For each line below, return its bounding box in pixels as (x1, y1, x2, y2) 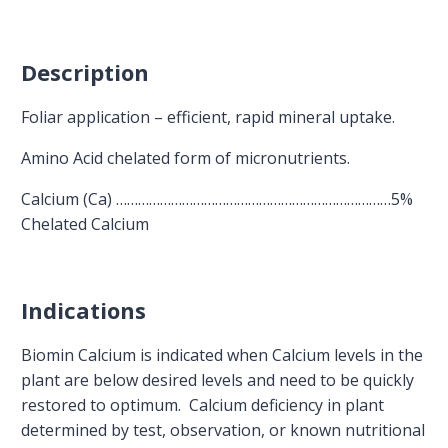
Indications (21, 294, 147, 325)
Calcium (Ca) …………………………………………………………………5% (21, 187, 414, 210)
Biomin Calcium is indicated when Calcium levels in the (21, 343, 424, 366)
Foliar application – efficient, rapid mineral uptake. (21, 105, 396, 128)
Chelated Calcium (21, 212, 150, 235)
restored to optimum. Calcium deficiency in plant (21, 393, 385, 416)
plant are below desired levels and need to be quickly (21, 368, 415, 391)
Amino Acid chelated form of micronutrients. (21, 146, 351, 169)
